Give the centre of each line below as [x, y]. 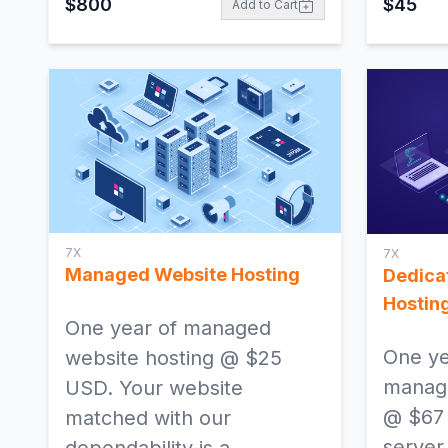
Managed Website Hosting [182, 275]
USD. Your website [154, 388]
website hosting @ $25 [173, 358]
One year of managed [168, 328]
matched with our [148, 418]
